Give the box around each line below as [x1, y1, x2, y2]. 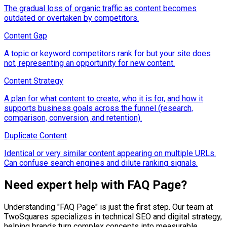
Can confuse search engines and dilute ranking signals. [4, 158, 198, 168]
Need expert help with [4, 177, 127, 192]
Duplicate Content [4, 130, 67, 140]
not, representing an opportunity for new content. [4, 58, 175, 68]
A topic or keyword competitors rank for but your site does [4, 48, 211, 58]
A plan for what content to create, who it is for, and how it [4, 93, 203, 103]
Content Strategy [4, 75, 63, 86]
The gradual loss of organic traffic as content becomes [4, 3, 197, 13]
